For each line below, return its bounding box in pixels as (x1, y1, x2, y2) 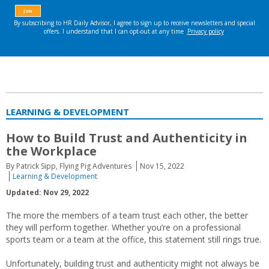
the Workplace (6, 143, 97, 159)
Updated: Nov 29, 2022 (6, 187, 89, 198)
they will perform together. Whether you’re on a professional (6, 222, 241, 233)
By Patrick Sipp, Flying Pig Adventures (6, 161, 131, 171)
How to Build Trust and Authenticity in (6, 130, 247, 146)
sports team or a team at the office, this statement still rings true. (6, 234, 261, 245)
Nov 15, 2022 (140, 161, 184, 171)
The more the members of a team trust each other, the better (6, 210, 248, 221)
